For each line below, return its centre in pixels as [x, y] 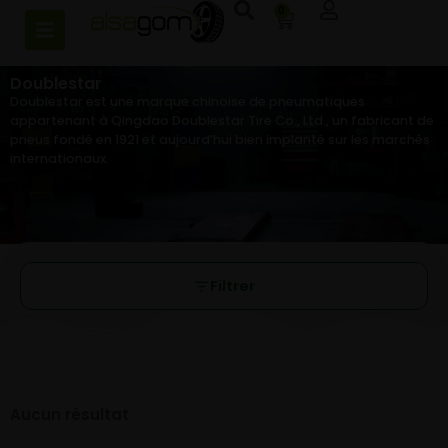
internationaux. [59, 158]
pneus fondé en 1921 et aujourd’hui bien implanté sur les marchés [220, 139]
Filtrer [232, 286]
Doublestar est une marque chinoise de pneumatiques [187, 101]
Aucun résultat [69, 415]
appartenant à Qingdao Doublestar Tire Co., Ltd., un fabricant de [222, 120]
